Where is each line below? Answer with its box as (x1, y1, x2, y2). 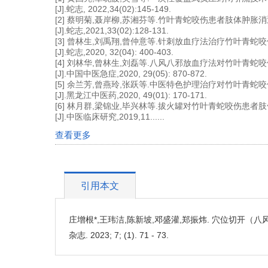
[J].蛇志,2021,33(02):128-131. (55, 26, 169, 35)
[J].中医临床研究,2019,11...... (55, 112, 165, 121)
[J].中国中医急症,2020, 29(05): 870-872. (55, 69, 207, 78)
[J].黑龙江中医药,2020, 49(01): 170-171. (55, 90, 207, 100)
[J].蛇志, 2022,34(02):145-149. (55, 4, 171, 14)
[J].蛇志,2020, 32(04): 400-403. (55, 47, 173, 57)
